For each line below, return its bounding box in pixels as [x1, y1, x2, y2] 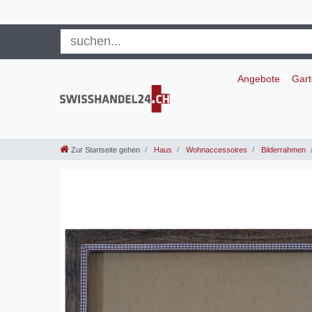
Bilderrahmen [259, 146, 306, 155]
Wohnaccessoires [184, 146, 247, 155]
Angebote [237, 72, 280, 84]
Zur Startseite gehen [71, 146, 140, 155]
